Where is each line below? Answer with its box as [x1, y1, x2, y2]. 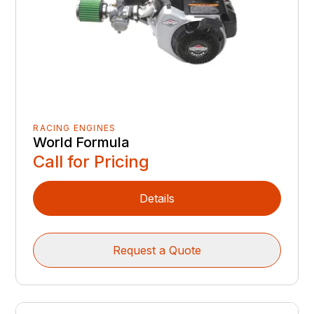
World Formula [33, 134, 130, 151]
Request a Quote [113, 243, 201, 258]
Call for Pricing [33, 151, 150, 172]
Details [139, 191, 175, 206]
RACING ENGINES [33, 123, 116, 134]
